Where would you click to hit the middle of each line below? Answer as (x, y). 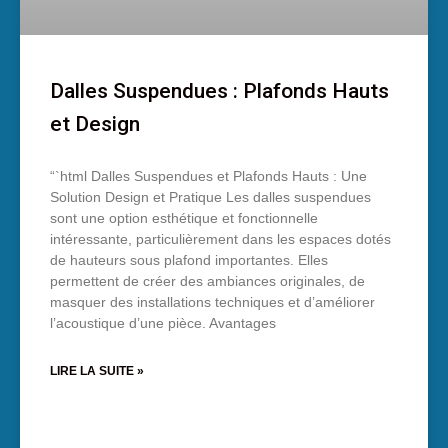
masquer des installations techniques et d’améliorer (212, 302)
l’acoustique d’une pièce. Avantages (163, 323)
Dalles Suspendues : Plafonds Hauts (219, 91)
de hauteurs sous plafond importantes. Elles (189, 260)
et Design (95, 124)
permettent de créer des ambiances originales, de (207, 281)
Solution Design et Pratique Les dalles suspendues (210, 197)
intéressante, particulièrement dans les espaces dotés (220, 239)
